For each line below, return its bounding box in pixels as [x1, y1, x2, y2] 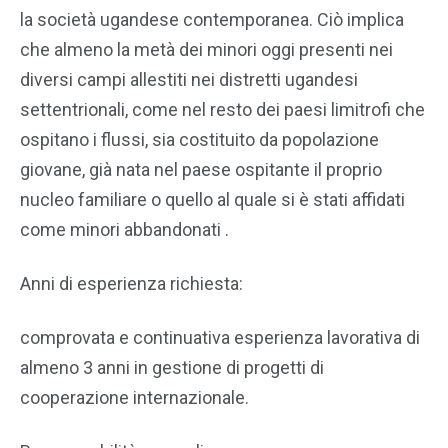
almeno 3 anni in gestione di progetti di [20, 357, 324, 378]
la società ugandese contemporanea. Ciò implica [20, 9, 404, 30]
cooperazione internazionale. [20, 387, 249, 408]
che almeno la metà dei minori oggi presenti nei [20, 39, 393, 60]
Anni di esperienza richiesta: [20, 273, 243, 294]
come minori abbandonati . [20, 219, 229, 240]
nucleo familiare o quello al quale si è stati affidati [20, 189, 405, 210]
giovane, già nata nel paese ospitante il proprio [20, 159, 382, 180]
